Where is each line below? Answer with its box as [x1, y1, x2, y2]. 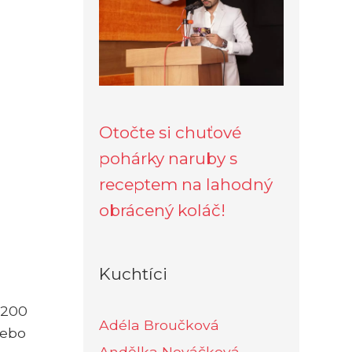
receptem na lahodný [99, 174, 273, 194]
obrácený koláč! [99, 200, 225, 220]
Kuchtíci [99, 263, 167, 284]
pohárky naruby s [99, 148, 237, 168]
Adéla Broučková [99, 316, 219, 333]
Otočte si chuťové [99, 122, 241, 142]
